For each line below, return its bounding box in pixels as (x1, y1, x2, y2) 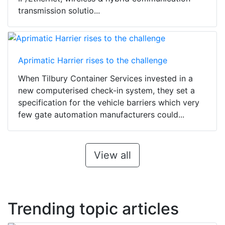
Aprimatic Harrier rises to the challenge (18, 55, 167, 66)
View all (93, 149, 131, 162)
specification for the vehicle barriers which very (18, 97, 199, 108)
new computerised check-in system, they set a (18, 85, 195, 96)
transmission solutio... (18, 5, 100, 16)
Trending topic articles (8, 199, 179, 219)
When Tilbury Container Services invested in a (18, 73, 193, 84)
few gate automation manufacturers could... (18, 109, 184, 120)
